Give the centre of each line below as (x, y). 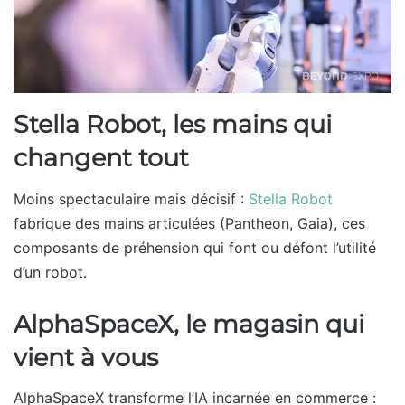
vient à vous (86, 357)
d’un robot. (50, 272)
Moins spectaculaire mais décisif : (131, 198)
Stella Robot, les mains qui (173, 125)
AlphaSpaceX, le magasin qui (189, 324)
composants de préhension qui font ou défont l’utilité (195, 247)
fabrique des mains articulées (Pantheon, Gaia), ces (189, 223)
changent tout (101, 158)
